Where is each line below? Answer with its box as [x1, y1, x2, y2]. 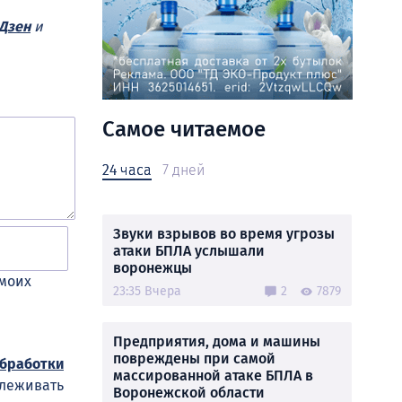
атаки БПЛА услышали [113, 242, 265, 259]
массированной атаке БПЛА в [113, 367, 313, 384]
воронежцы [113, 259, 192, 276]
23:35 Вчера [113, 284, 181, 299]
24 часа [102, 162, 152, 179]
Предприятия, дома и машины [113, 333, 320, 350]
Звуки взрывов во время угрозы [113, 225, 335, 242]
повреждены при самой [113, 350, 275, 367]
